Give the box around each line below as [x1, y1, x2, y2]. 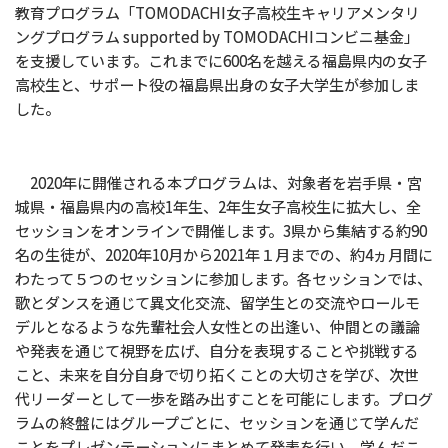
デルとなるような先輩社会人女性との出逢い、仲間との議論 [15, 316, 420, 337]
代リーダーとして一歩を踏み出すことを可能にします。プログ [15, 388, 433, 409]
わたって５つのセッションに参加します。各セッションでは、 [15, 268, 432, 289]
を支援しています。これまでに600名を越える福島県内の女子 [15, 50, 427, 71]
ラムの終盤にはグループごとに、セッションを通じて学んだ [15, 412, 419, 433]
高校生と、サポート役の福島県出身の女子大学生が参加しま [15, 74, 419, 95]
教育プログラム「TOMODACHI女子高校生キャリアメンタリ [15, 2, 420, 23]
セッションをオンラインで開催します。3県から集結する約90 [15, 220, 427, 241]
